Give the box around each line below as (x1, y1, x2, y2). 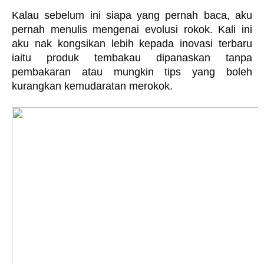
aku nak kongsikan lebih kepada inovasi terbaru (12, 38, 252, 49)
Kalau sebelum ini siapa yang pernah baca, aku (12, 9, 252, 21)
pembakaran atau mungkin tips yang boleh (12, 66, 252, 78)
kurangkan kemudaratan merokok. (12, 80, 176, 92)
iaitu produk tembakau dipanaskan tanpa (12, 52, 252, 64)
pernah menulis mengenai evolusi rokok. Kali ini (12, 24, 252, 35)
